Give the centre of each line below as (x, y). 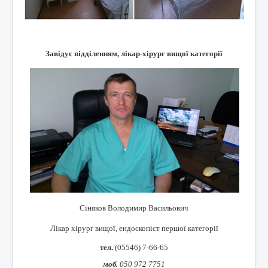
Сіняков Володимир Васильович (134, 208)
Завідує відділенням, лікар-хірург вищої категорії (134, 53)
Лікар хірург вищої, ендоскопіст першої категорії (134, 228)
